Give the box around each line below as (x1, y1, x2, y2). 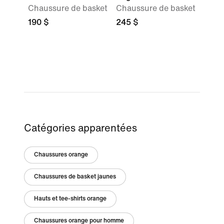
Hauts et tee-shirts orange (34, 195, 106, 202)
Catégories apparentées (24, 123, 137, 133)
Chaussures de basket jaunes (34, 173, 116, 180)
